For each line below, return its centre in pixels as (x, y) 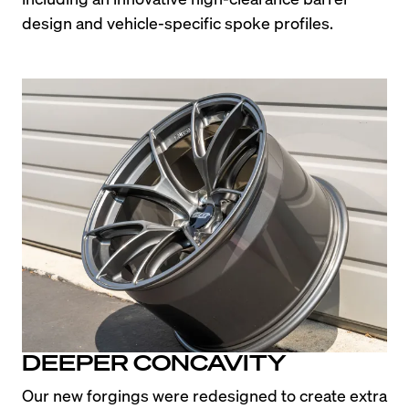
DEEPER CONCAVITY (154, 362)
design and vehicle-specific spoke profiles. (178, 23)
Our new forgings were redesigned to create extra (204, 394)
